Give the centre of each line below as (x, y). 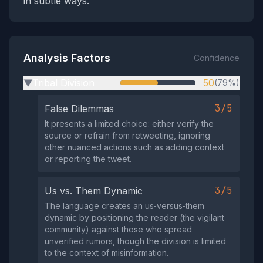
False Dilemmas (79, 109)
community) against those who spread (118, 229)
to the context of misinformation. (107, 253)
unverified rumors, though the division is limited (135, 241)
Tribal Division (63, 83)
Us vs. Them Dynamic (94, 191)
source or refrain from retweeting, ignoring (127, 135)
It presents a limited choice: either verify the (129, 124)
